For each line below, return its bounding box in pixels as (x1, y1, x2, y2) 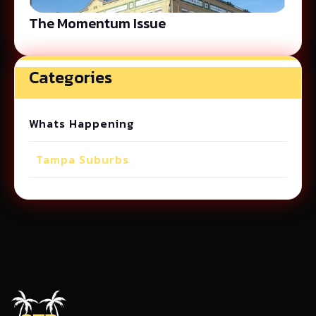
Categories (29, 65, 112, 90)
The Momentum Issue (29, 13, 166, 34)
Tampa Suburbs (36, 151, 129, 168)
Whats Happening (29, 115, 134, 132)
